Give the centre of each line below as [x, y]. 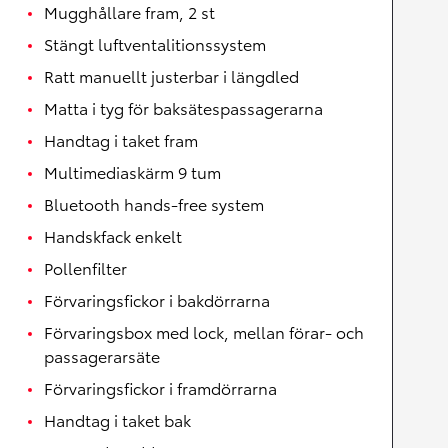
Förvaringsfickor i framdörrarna [160, 387]
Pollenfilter [85, 267]
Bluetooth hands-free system [154, 203]
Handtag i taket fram [121, 139]
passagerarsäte [102, 355]
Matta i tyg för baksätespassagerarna [183, 107]
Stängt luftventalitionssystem [155, 43]
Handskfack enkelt [113, 235]
